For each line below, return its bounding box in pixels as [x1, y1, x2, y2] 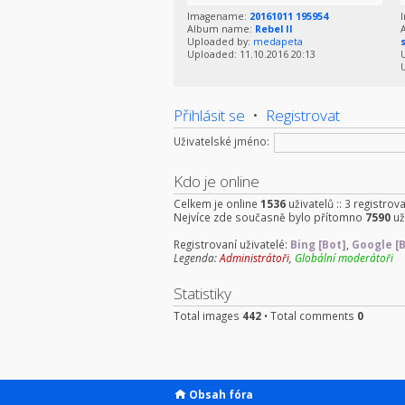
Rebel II [255, 23, 293, 36]
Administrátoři [220, 250, 289, 266]
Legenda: [174, 250, 220, 266]
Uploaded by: [187, 35, 253, 49]
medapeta [253, 35, 303, 49]
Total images [174, 308, 242, 324]
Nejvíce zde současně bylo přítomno [174, 210, 365, 225]
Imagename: [187, 10, 250, 24]
